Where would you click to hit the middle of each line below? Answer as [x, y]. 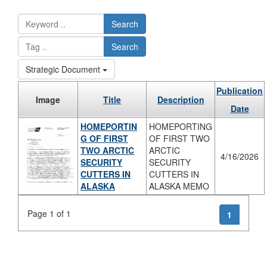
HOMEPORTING [181, 127]
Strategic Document [64, 69]
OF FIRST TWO [180, 139]
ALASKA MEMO [179, 186]
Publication [240, 91]
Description [181, 100]
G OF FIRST [105, 139]
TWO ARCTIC [108, 150]
